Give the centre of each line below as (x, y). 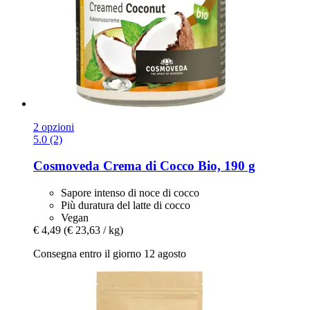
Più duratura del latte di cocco (126, 205)
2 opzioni (54, 127)
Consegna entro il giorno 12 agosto (110, 253)
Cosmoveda (66, 166)
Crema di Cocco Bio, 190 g (177, 166)
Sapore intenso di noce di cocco (130, 192)
